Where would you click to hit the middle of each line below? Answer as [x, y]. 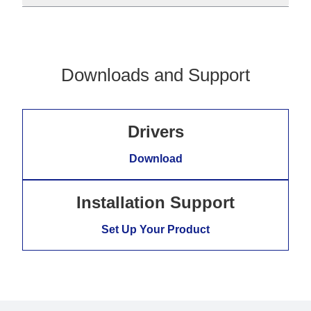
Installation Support [155, 203]
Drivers [155, 132]
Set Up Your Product [155, 230]
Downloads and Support [155, 75]
